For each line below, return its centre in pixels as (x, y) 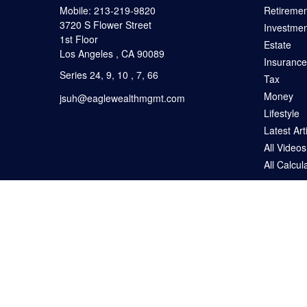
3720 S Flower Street (106, 25)
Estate (277, 45)
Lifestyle (281, 113)
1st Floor (79, 39)
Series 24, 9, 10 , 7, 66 (109, 75)
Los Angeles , (89, 54)
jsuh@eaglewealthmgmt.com (122, 98)
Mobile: (77, 11)
